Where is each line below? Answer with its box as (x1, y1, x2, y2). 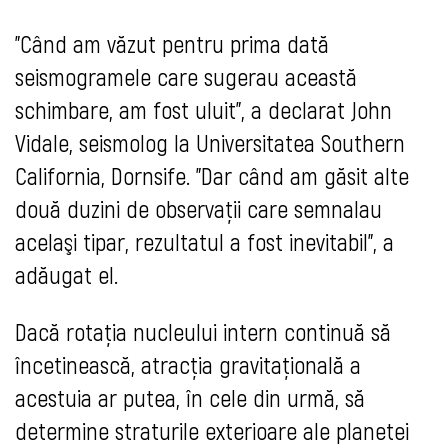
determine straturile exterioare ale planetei (15, 416, 409, 446)
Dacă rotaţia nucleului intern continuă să (15, 317, 391, 347)
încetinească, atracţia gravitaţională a (15, 350, 361, 380)
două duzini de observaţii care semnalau (15, 194, 382, 224)
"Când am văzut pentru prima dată (15, 29, 329, 59)
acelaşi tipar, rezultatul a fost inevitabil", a (15, 227, 394, 257)
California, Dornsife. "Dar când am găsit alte (15, 161, 409, 191)
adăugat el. (15, 260, 118, 290)
